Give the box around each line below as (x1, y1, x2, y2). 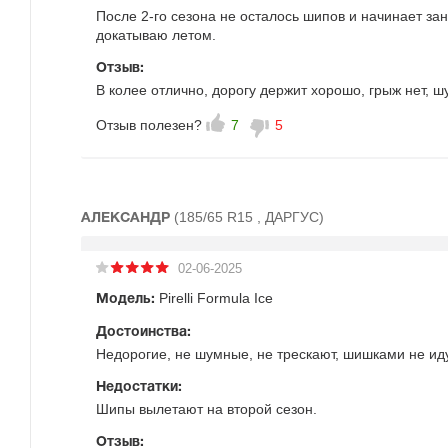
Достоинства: (96, 326, 191, 339)
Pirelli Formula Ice (155, 290, 273, 306)
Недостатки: (96, 381, 182, 394)
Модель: (96, 293, 155, 306)
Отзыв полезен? (96, 117, 202, 133)
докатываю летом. (96, 27, 216, 43)
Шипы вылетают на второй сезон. (96, 401, 317, 417)
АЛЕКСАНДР (81, 212, 174, 225)
